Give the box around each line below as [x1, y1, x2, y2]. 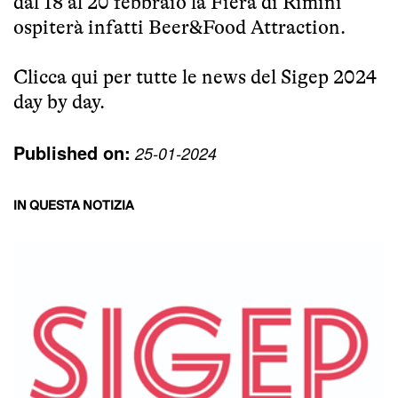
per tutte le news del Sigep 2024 [99, 65, 377, 88]
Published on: [13, 139, 131, 165]
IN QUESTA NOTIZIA [13, 195, 134, 217]
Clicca [13, 65, 71, 88]
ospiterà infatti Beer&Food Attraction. [13, 15, 346, 38]
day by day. [13, 90, 105, 113]
